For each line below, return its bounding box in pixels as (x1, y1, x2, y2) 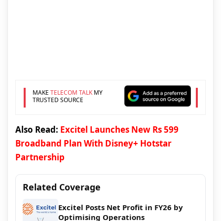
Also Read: (15, 124, 60, 136)
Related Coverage (23, 181, 101, 193)
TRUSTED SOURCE (32, 95, 83, 104)
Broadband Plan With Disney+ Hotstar (15, 138, 172, 149)
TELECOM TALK (50, 88, 92, 97)
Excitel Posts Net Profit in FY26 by (58, 202, 183, 213)
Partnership (15, 151, 65, 163)
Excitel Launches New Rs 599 (60, 124, 179, 136)
